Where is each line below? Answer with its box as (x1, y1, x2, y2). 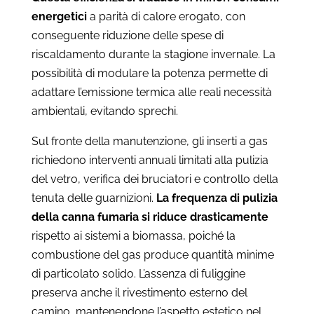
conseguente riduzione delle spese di (31, 28, 224, 42)
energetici (31, 9, 87, 23)
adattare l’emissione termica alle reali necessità (31, 85, 272, 99)
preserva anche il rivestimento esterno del (31, 285, 247, 299)
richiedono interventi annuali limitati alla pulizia (31, 153, 268, 167)
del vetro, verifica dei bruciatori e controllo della (31, 172, 278, 186)
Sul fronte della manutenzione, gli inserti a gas (31, 134, 268, 148)
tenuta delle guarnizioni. (31, 191, 156, 205)
